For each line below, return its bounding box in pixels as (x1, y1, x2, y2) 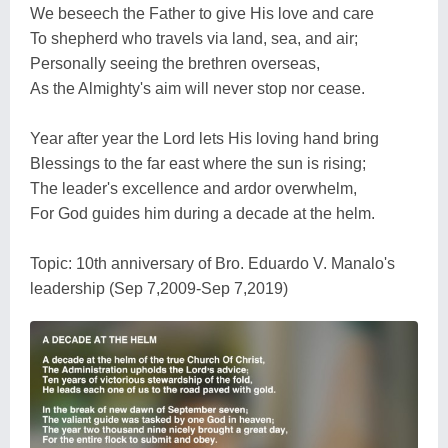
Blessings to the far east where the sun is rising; (30, 154, 366, 172)
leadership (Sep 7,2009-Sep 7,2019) (30, 279, 288, 297)
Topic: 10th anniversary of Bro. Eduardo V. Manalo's (30, 254, 395, 272)
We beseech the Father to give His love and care (30, 4, 374, 22)
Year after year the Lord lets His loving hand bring (30, 129, 379, 147)
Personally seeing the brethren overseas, (30, 54, 320, 72)
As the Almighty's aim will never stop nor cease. (30, 79, 365, 97)
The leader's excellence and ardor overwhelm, (30, 179, 357, 197)
